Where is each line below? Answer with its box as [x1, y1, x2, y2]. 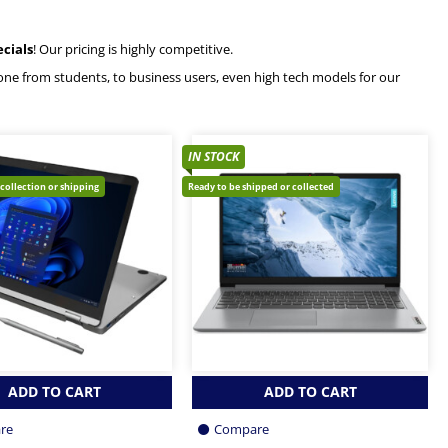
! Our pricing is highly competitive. [33, 40, 233, 58]
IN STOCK [188, 147, 239, 165]
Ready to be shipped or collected [188, 179, 334, 193]
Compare [214, 420, 269, 439]
